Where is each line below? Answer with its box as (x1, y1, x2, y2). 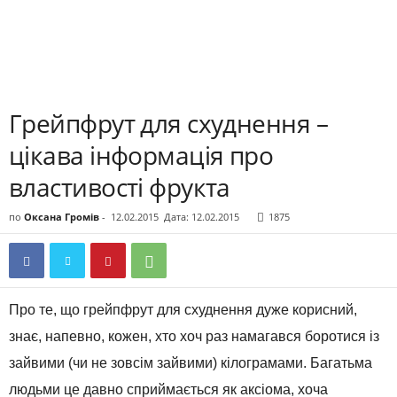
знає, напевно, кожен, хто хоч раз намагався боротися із (9, 329, 379, 344)
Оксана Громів (24, 210, 99, 223)
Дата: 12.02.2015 (164, 210, 239, 223)
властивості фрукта (9, 170, 230, 204)
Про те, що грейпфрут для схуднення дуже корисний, (9, 302, 357, 317)
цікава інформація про (9, 138, 274, 172)
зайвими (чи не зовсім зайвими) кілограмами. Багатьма (9, 355, 372, 370)
